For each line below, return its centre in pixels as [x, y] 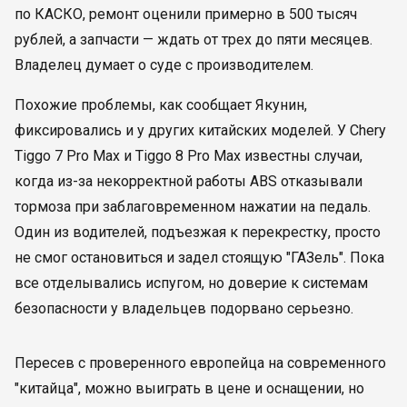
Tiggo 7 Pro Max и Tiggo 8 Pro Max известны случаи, [189, 156]
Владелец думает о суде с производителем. [164, 65]
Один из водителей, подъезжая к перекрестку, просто [198, 232]
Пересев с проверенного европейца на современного [200, 363]
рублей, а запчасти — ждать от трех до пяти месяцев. [194, 40]
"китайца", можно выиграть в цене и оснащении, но [189, 388]
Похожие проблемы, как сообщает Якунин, [161, 105]
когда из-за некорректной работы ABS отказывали [189, 181]
